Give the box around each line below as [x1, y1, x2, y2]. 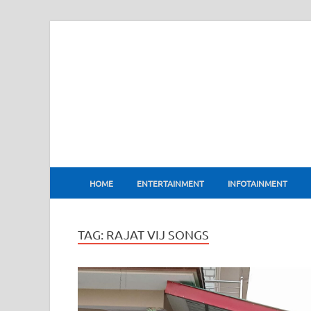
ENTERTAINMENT [137, 177, 204, 189]
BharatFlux [83, 148, 210, 182]
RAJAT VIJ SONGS [106, 227, 209, 242]
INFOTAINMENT [228, 177, 287, 189]
